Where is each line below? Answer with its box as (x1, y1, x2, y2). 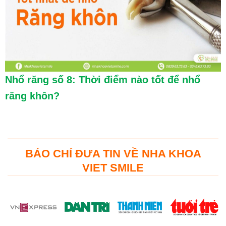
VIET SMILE (82, 161, 144, 174)
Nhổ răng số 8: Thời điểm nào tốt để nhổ (5, 74, 200, 85)
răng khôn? (5, 90, 60, 101)
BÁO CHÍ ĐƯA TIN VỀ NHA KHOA (25, 147, 201, 160)
